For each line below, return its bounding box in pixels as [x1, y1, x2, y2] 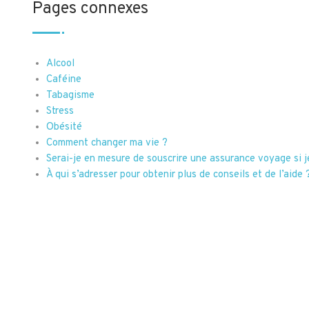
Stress [46, 104, 74, 118]
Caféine [46, 72, 81, 86]
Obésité [46, 120, 82, 134]
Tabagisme [46, 88, 94, 102]
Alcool [46, 57, 74, 70]
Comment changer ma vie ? [46, 136, 168, 150]
